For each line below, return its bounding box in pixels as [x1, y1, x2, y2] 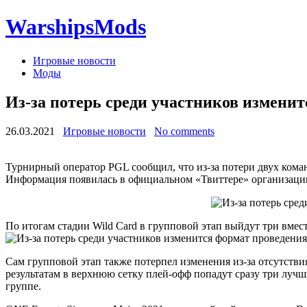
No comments [154, 125, 214, 137]
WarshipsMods [5, 14, 146, 40]
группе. [5, 280, 41, 292]
